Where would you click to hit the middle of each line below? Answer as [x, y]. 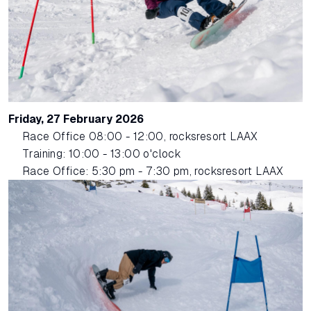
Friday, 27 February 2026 [76, 119]
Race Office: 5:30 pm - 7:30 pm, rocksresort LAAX [153, 171]
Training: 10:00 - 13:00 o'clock [102, 154]
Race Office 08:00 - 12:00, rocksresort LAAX [140, 137]
